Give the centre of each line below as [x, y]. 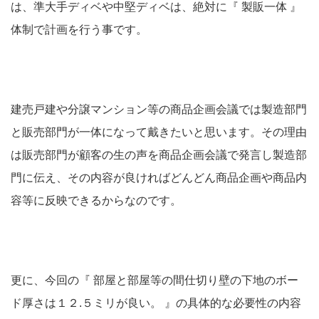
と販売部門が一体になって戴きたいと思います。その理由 [159, 132]
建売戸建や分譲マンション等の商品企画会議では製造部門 [159, 110]
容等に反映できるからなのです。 [96, 201]
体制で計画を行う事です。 [79, 30]
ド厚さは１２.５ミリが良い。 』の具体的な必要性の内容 [156, 303]
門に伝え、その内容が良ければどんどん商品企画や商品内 [159, 178]
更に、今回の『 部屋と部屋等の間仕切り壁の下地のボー [155, 281]
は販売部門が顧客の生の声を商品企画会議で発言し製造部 [159, 155]
